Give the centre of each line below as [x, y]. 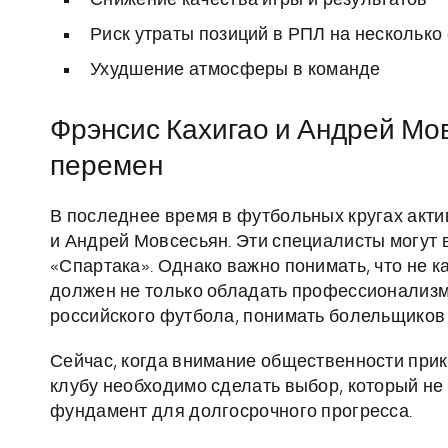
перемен [106, 167]
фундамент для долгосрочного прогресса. [231, 412]
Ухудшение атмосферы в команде [235, 70]
